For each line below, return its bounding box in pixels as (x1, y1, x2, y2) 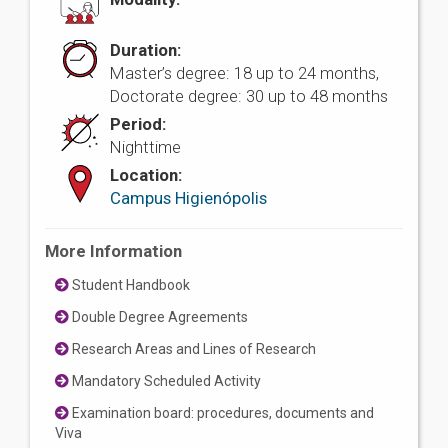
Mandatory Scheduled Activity (69, 373, 261, 390)
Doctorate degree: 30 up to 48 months (110, 86, 388, 107)
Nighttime (110, 137, 181, 158)
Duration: (110, 40, 181, 61)
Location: (110, 165, 182, 186)
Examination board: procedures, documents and (69, 405, 374, 422)
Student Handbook (69, 277, 190, 294)
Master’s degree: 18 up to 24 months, (110, 63, 379, 84)
